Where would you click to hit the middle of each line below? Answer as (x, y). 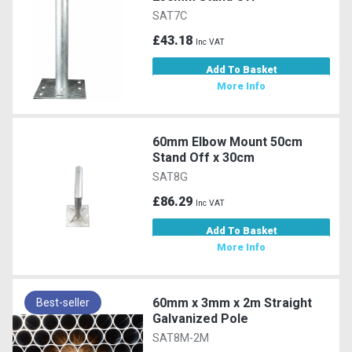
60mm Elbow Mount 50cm (228, 141)
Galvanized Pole (201, 318)
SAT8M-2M (181, 338)
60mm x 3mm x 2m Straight (233, 302)
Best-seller (63, 302)
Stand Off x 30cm (204, 157)
